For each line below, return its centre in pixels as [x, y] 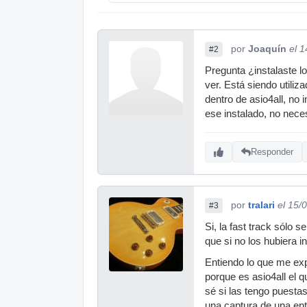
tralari [261, 205]
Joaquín [267, 48]
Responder [272, 152]
